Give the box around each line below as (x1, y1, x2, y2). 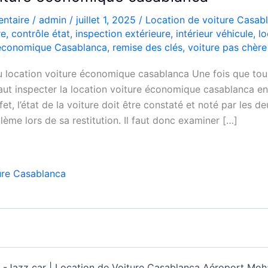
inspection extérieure (75, 28, 170, 39)
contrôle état (11, 28, 70, 39)
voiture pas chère (188, 41, 267, 53)
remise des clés (112, 41, 182, 53)
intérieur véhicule (176, 28, 253, 39)
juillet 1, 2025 (76, 14, 139, 26)
